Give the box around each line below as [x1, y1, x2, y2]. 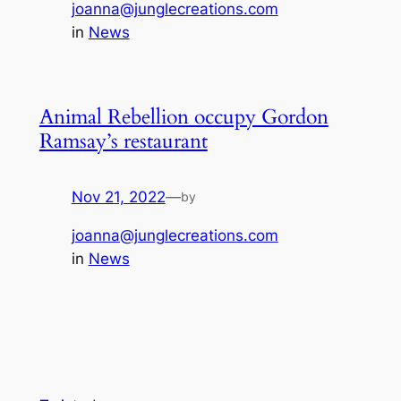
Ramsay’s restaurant [38, 127, 208, 156]
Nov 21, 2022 [71, 188, 166, 207]
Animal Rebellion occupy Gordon [38, 103, 328, 132]
